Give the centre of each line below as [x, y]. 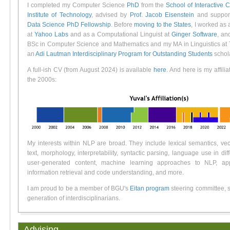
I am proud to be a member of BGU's [79, 189]
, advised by [110, 15]
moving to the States [163, 25]
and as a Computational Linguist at [120, 34]
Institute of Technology [59, 15]
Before [124, 25]
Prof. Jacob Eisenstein [162, 15]
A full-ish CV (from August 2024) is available [90, 70]
